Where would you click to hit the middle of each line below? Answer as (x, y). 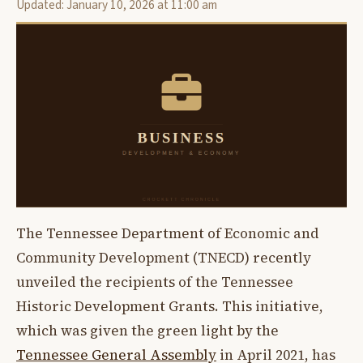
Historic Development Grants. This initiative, (170, 307)
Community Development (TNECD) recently (164, 258)
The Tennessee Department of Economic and (168, 234)
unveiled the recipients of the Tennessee (155, 282)
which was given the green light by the (147, 331)
